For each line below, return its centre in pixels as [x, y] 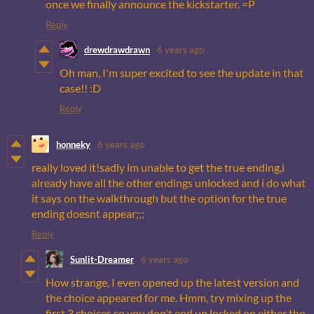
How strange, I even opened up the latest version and [172, 282]
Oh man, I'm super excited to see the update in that [182, 73]
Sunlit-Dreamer [102, 259]
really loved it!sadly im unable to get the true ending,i [158, 168]
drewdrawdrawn [117, 49]
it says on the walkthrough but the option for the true [159, 198]
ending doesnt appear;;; [88, 214]
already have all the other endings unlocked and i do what [169, 183]
